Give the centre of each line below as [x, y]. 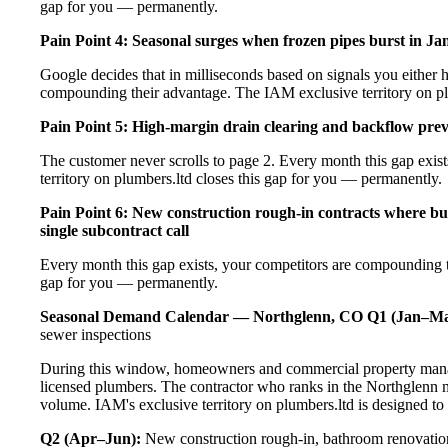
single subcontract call [114, 230]
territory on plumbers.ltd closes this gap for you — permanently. [241, 178]
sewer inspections [95, 334]
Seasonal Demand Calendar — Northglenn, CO [201, 316]
